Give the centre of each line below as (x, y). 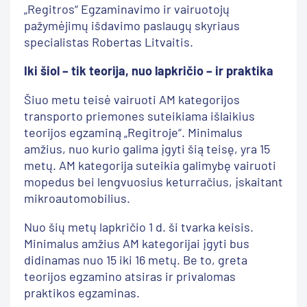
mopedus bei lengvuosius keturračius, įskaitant (153, 181)
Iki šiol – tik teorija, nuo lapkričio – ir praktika (149, 70)
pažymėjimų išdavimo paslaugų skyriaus (132, 25)
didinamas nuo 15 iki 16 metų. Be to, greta (136, 259)
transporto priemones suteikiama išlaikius (139, 115)
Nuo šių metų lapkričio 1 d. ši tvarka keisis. (139, 226)
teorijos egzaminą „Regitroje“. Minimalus (133, 132)
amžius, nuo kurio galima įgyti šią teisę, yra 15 (147, 148)
